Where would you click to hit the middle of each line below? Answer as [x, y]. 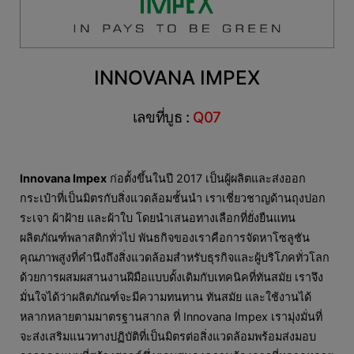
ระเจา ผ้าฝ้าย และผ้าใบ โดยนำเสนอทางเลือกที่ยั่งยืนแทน [158, 217]
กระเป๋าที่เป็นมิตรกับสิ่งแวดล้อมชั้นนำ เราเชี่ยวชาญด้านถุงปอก [173, 198]
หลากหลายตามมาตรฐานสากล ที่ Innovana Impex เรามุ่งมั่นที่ [171, 316]
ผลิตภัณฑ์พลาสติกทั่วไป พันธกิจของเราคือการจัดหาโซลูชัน [165, 237]
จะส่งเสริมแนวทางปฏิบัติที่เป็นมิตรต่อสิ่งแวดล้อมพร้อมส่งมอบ [168, 336]
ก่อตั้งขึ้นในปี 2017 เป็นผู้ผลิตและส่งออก [206, 178]
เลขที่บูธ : [163, 118]
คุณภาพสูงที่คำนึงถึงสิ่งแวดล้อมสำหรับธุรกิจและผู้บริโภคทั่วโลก [175, 257]
